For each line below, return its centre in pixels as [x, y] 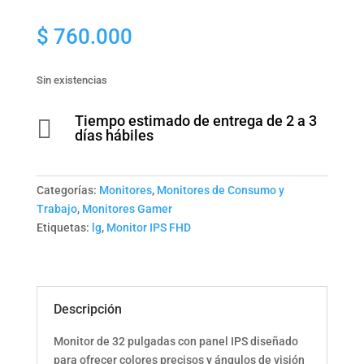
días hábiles [114, 135]
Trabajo [56, 208]
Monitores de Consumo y [220, 190]
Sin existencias [71, 80]
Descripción [87, 309]
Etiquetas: [64, 227]
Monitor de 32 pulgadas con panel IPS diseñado [175, 341]
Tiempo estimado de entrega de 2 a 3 [195, 120]
